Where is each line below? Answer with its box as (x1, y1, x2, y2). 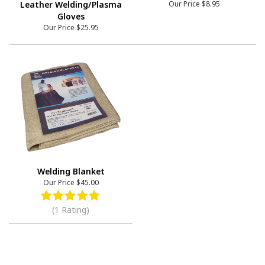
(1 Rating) (52, 204, 89, 216)
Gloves (57, 11, 85, 22)
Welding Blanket (37, 166, 105, 177)
